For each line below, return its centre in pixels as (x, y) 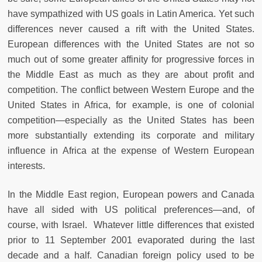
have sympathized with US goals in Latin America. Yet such (131, 14)
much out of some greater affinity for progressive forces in (131, 60)
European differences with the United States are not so (131, 44)
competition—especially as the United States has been (131, 120)
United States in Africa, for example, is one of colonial (131, 105)
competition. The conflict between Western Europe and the (131, 90)
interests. (26, 166)
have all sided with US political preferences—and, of (131, 210)
